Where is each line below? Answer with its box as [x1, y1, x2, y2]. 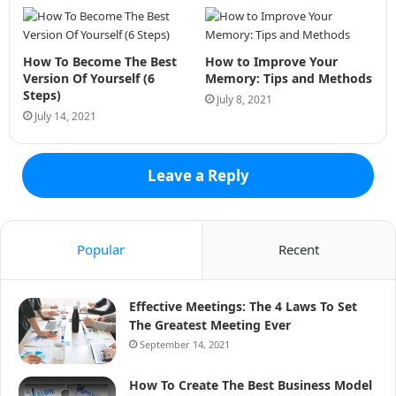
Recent [278, 240, 319, 258]
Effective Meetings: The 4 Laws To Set [129, 297, 357, 315]
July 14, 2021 [34, 108, 96, 124]
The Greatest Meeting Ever [129, 316, 291, 333]
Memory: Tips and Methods [205, 69, 372, 87]
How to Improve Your [205, 52, 338, 70]
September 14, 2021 [140, 337, 230, 351]
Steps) [23, 86, 61, 103]
